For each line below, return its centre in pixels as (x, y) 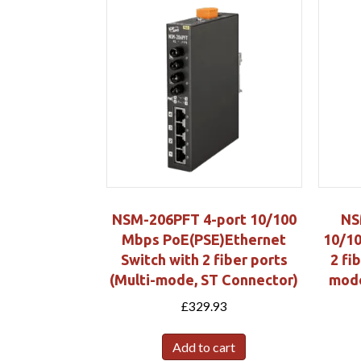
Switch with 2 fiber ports (204, 259)
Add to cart (204, 347)
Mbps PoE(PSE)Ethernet (204, 239)
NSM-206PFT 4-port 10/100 (204, 219)
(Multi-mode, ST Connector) (204, 279)
